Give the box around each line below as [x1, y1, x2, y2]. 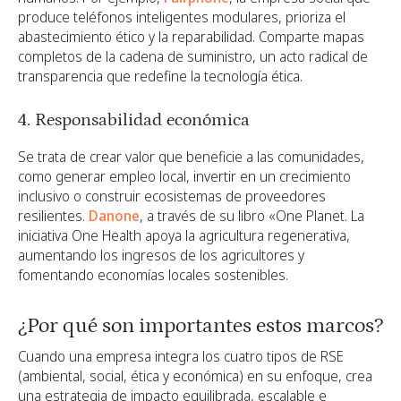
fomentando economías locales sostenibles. [18, 264, 288, 285]
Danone [89, 205, 140, 226]
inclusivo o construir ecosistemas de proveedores [18, 185, 326, 206]
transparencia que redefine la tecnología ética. [18, 65, 303, 86]
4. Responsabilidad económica [18, 109, 250, 130]
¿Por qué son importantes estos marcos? [18, 312, 383, 337]
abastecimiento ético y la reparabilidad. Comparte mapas [18, 26, 364, 47]
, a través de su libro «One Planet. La [140, 205, 364, 226]
